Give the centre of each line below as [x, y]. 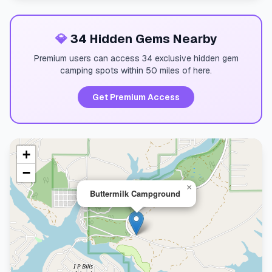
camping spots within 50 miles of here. [136, 70]
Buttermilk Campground [135, 193]
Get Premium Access [136, 97]
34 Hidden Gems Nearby [142, 39]
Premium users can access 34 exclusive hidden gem [136, 58]
